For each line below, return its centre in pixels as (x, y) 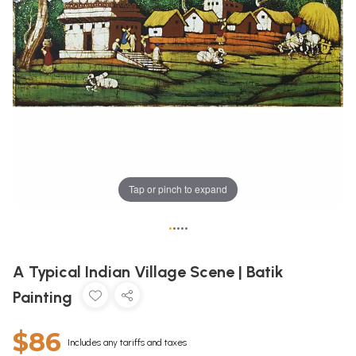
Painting (44, 297)
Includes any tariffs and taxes (127, 342)
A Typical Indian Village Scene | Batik (148, 271)
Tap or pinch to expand (178, 189)
